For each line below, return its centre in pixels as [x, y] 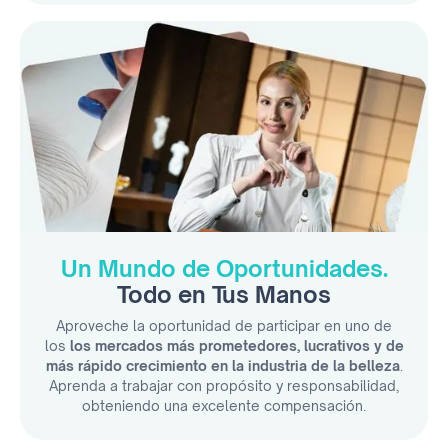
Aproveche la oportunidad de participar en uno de [224, 325]
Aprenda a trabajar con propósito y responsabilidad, [224, 385]
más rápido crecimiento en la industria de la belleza [222, 365]
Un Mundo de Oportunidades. [224, 268]
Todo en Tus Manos [224, 294]
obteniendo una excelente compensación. [224, 405]
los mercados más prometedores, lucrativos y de [236, 345]
